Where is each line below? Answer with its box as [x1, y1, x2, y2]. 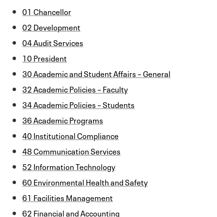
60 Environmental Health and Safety [22, 175, 148, 187]
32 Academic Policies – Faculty [22, 82, 128, 94]
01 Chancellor [22, 5, 71, 17]
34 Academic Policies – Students [22, 98, 135, 110]
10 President [22, 51, 67, 63]
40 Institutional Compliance [22, 129, 119, 141]
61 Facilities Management [22, 191, 113, 203]
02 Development [22, 20, 80, 32]
